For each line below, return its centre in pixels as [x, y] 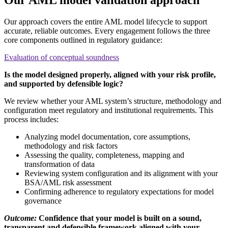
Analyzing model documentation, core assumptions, [107, 136]
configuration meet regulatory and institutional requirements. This [109, 110]
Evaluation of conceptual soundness [62, 57]
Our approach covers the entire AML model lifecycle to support [106, 21]
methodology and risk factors [71, 146]
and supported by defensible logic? [64, 83]
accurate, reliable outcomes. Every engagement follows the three [107, 31]
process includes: [31, 119]
